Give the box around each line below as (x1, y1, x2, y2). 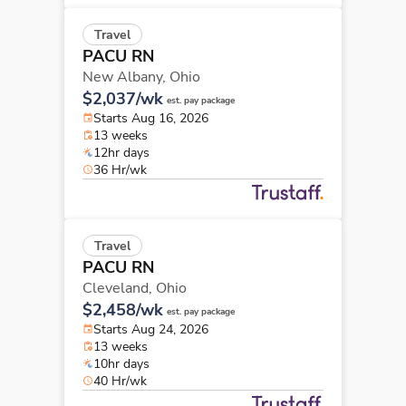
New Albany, (82, 66, 169, 87)
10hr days (93, 354, 150, 372)
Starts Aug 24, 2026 (93, 320, 208, 338)
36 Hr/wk (93, 160, 147, 179)
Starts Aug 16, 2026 (93, 109, 208, 127)
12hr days (93, 143, 150, 161)
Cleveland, (82, 277, 156, 298)
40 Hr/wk (93, 372, 147, 390)
